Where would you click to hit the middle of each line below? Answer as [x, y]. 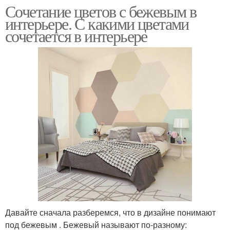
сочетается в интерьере [76, 36]
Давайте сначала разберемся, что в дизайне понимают [110, 213]
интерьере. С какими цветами [97, 24]
